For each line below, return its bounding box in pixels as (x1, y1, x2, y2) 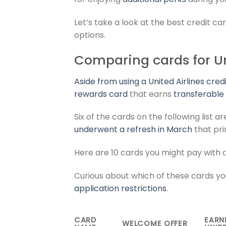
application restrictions (74, 182, 166, 194)
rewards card (74, 88, 128, 100)
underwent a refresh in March (74, 124, 192, 136)
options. (74, 29, 105, 41)
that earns (128, 88, 174, 100)
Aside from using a (74, 75, 148, 87)
